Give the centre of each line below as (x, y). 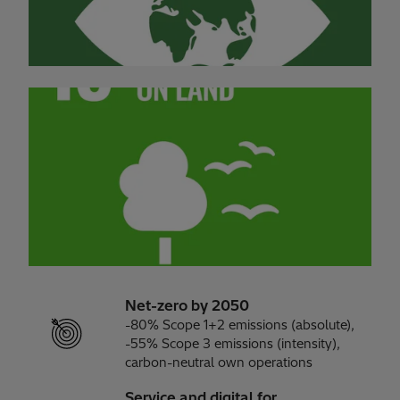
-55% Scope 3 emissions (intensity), (233, 343)
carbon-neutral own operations (219, 362)
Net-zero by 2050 (187, 305)
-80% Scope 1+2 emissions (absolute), (240, 325)
